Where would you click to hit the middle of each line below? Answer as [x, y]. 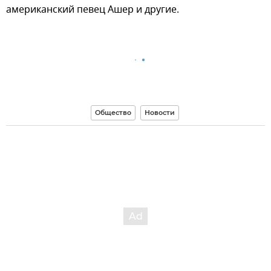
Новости [159, 112]
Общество [113, 112]
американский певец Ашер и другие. [94, 9]
